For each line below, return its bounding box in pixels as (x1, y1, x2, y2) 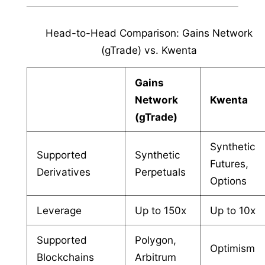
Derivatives (37, 165, 91, 178)
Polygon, (135, 233, 177, 246)
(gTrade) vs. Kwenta (101, 43, 198, 56)
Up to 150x (135, 203, 187, 216)
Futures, (210, 157, 249, 170)
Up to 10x (210, 203, 256, 216)
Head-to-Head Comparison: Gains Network (46, 26, 253, 39)
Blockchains (37, 250, 95, 263)
